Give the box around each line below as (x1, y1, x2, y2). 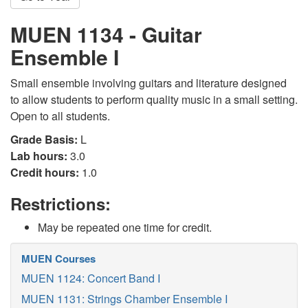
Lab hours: (10, 148, 67, 164)
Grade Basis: (10, 131, 78, 147)
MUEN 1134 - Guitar (10, 19, 202, 49)
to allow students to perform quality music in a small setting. (10, 91, 298, 107)
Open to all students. (10, 108, 110, 124)
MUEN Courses (21, 251, 96, 266)
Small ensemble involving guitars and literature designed (10, 75, 287, 91)
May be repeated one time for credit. (38, 219, 212, 235)
